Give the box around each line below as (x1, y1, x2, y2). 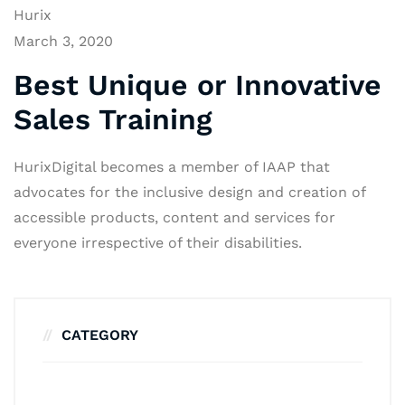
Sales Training (14, 102, 212, 137)
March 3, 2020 (14, 33, 113, 50)
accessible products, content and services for (14, 209, 335, 226)
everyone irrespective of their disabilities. (14, 234, 302, 251)
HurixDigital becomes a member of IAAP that (14, 158, 330, 175)
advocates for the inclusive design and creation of (14, 184, 365, 201)
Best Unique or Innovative (14, 68, 381, 102)
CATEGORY (61, 326, 138, 344)
